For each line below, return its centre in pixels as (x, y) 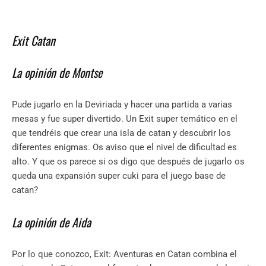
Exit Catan (34, 41)
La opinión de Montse (57, 73)
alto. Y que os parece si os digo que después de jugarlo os (128, 162)
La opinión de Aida (51, 222)
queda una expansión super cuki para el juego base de (119, 176)
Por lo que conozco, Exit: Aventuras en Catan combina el (124, 254)
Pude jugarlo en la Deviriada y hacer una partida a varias (122, 105)
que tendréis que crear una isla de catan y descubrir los (121, 133)
